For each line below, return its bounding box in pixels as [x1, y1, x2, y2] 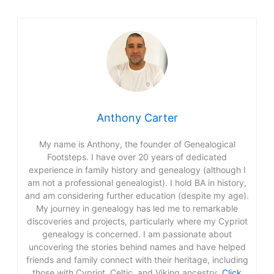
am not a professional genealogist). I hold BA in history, [28, 177, 246, 188]
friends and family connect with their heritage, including [26, 254, 248, 265]
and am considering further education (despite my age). [25, 190, 249, 201]
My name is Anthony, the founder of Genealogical [39, 139, 235, 150]
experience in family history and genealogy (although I [28, 165, 246, 176]
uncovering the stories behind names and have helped [28, 242, 246, 253]
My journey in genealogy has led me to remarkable [36, 203, 238, 214]
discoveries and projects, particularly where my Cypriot [26, 216, 248, 227]
